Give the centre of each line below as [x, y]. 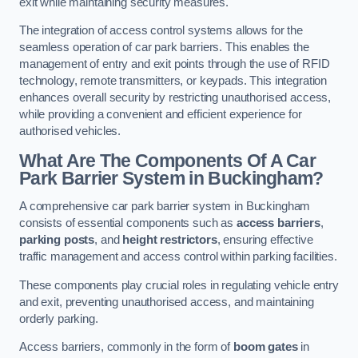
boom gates [266, 347]
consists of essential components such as [128, 223]
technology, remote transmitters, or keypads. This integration [173, 81]
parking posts [57, 240]
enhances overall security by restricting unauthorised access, [175, 98]
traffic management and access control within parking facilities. [178, 257]
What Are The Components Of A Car [168, 160]
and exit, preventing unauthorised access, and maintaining [167, 302]
